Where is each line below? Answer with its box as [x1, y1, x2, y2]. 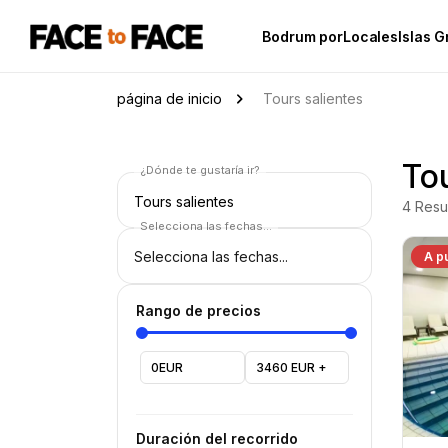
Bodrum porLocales [262, 27, 399, 45]
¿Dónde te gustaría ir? [140, 163, 260, 177]
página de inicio [117, 90, 222, 107]
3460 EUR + [255, 360, 327, 375]
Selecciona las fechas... [140, 219, 272, 233]
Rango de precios [136, 302, 261, 319]
